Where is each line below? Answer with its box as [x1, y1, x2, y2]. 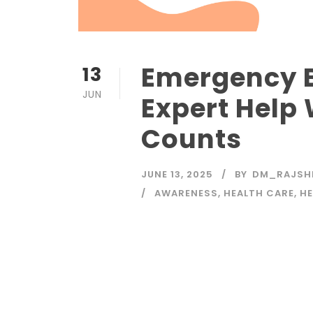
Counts [141, 120, 242, 157]
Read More [101, 254, 161, 269]
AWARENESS [154, 186, 218, 200]
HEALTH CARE [224, 186, 294, 200]
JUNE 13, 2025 [141, 167, 213, 181]
